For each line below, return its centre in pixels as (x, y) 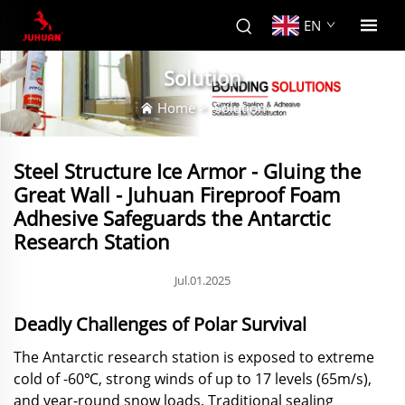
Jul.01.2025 (202, 280)
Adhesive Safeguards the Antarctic (172, 217)
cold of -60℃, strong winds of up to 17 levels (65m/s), (193, 378)
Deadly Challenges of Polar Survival (160, 324)
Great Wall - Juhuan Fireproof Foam (177, 194)
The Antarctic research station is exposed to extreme (194, 357)
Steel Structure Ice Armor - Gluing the (187, 170)
